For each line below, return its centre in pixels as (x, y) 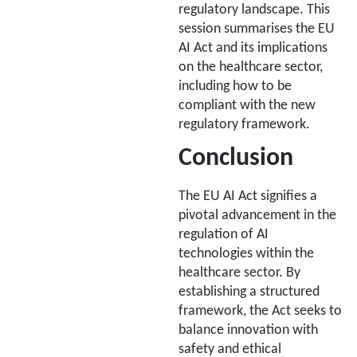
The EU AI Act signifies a (248, 196)
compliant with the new (247, 106)
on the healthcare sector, (251, 68)
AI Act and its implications (253, 49)
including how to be (235, 87)
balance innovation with (248, 330)
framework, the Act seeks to (260, 311)
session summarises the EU (257, 29)
